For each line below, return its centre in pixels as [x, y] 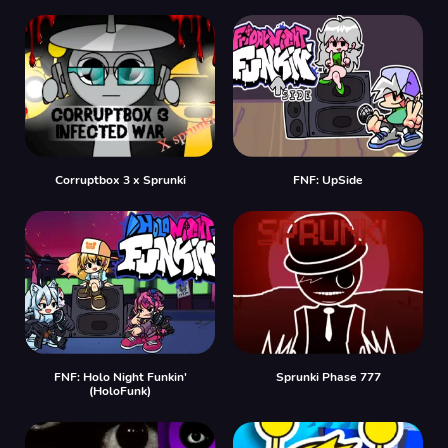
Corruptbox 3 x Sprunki [120, 180]
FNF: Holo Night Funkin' [120, 376]
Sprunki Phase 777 [328, 376]
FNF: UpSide [328, 180]
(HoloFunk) [120, 390]
